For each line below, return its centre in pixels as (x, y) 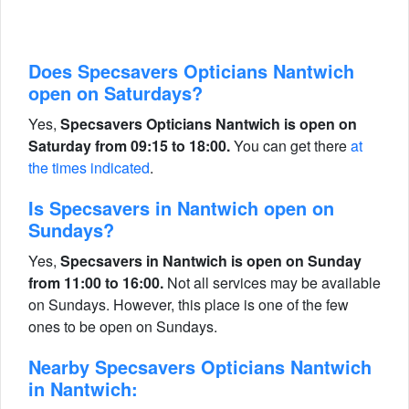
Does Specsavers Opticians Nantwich (191, 71)
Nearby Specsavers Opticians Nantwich (200, 367)
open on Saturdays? (115, 93)
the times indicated (89, 168)
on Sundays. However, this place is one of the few (189, 304)
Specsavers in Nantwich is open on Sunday (211, 261)
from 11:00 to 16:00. (96, 283)
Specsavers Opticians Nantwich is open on (209, 124)
